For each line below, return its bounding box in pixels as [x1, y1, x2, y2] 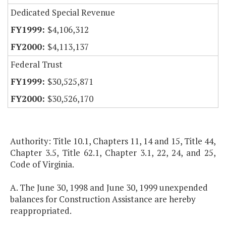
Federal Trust [11, 59, 63, 71]
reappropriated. [10, 205, 72, 217]
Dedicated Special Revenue [11, 7, 115, 19]
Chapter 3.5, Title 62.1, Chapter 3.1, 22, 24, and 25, [10, 147, 216, 159]
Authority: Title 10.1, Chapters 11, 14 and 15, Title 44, [10, 135, 216, 147]
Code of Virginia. [10, 158, 74, 171]
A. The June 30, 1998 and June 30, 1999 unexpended [10, 182, 208, 194]
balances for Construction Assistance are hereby [10, 193, 196, 205]
